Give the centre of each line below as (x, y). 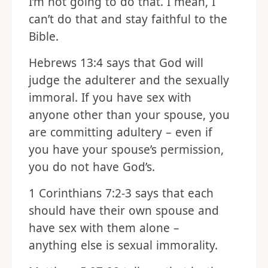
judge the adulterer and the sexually (129, 80)
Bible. (44, 36)
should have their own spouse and (124, 211)
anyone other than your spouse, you (129, 115)
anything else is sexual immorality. (123, 245)
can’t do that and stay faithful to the (128, 19)
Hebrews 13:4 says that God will (116, 63)
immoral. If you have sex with (110, 98)
